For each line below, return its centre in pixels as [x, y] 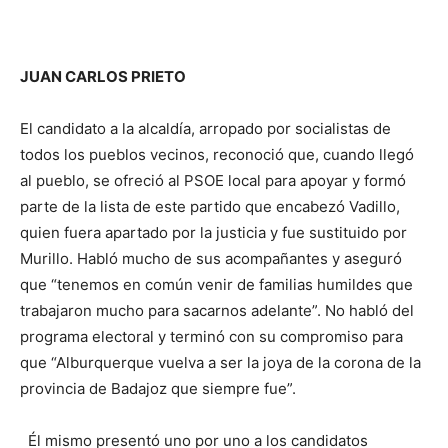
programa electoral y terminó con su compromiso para [211, 336]
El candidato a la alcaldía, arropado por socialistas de [205, 128]
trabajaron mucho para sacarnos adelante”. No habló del [217, 310]
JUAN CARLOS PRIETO [103, 76]
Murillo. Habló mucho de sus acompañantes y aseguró [211, 258]
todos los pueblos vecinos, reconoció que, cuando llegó [217, 154]
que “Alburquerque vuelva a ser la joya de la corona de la [220, 362]
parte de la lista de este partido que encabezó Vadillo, [210, 206]
